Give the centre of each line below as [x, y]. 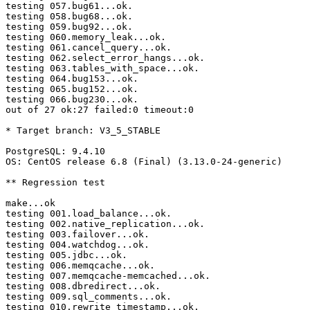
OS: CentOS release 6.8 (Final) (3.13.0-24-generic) [144, 162]
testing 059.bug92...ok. [69, 27]
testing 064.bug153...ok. [72, 79]
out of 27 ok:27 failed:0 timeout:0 [100, 110]
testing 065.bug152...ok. [72, 89]
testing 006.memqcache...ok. [80, 266]
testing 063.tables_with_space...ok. [102, 69]
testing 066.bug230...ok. [72, 100]
